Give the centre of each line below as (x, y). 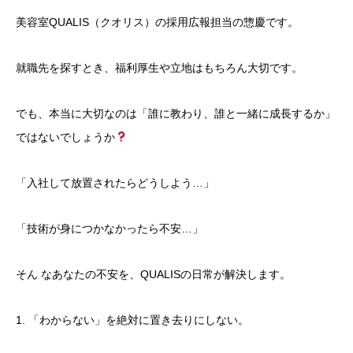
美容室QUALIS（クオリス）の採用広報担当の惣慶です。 (157, 22)
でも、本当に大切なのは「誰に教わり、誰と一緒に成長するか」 (176, 113)
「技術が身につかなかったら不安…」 (110, 229)
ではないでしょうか (65, 137)
